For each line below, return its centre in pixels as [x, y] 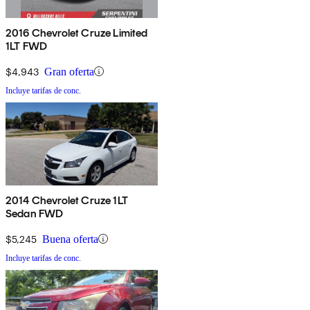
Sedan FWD [35, 213]
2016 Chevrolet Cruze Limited [77, 33]
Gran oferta [69, 71]
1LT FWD [27, 46]
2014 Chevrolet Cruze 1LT [67, 200]
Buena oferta [70, 239]
